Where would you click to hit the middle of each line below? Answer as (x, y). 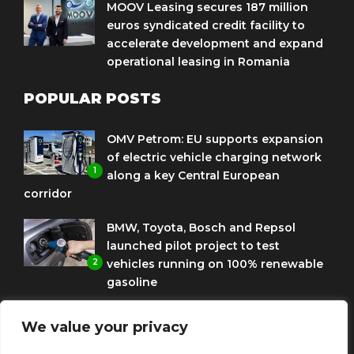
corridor (48, 193)
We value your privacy (105, 328)
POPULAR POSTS (92, 98)
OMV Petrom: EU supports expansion (215, 139)
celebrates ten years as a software (208, 334)
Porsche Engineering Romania (196, 316)
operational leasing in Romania (198, 61)
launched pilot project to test (193, 245)
